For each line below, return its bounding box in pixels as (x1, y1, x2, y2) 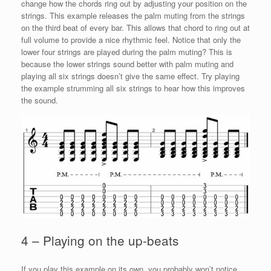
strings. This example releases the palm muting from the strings (21, 10, 245, 22)
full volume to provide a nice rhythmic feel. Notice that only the (21, 34, 241, 46)
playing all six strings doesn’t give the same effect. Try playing (21, 70, 240, 82)
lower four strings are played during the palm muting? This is (21, 46, 232, 58)
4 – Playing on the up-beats (21, 231, 178, 250)
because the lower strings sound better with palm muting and (21, 58, 233, 70)
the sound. (21, 94, 58, 106)
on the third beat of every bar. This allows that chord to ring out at (21, 22, 250, 34)
